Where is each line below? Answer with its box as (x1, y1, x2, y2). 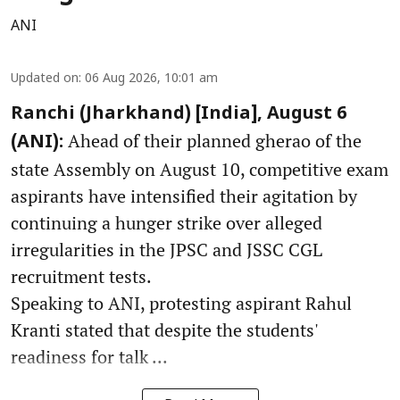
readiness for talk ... (11, 344, 168, 369)
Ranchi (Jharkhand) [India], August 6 (11, 103, 346, 125)
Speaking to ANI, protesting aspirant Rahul (11, 290, 352, 315)
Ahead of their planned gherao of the (63, 128, 362, 153)
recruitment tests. (11, 263, 152, 288)
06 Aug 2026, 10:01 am (85, 71, 218, 87)
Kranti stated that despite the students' (11, 317, 317, 342)
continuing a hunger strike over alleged (11, 210, 322, 235)
